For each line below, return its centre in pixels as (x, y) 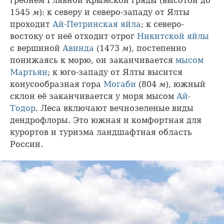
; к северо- (162, 24)
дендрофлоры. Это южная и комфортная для (106, 120)
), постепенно (157, 48)
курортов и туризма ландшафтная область (101, 132)
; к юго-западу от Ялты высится (115, 72)
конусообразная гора (57, 84)
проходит (31, 24)
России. (26, 144)
